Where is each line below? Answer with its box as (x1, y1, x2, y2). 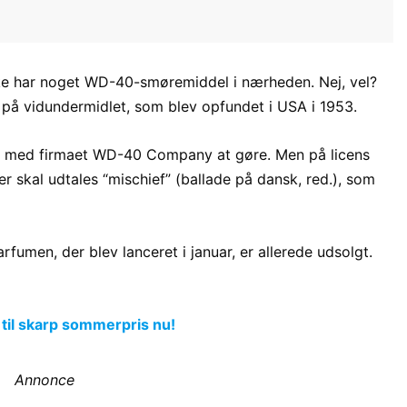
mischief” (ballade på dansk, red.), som (108, 170, 375, 189)
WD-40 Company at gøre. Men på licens (93, 145, 370, 164)
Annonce (15, 371, 75, 390)
